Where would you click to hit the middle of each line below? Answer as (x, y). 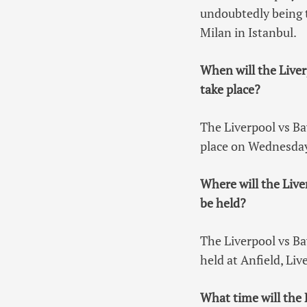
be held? (223, 202)
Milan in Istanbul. (249, 32)
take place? (231, 89)
